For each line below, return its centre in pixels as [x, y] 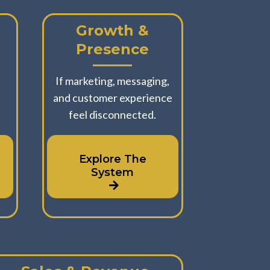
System [113, 172]
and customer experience [112, 97]
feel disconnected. [113, 114]
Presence [113, 49]
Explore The [112, 159]
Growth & [113, 30]
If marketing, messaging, [113, 80]
